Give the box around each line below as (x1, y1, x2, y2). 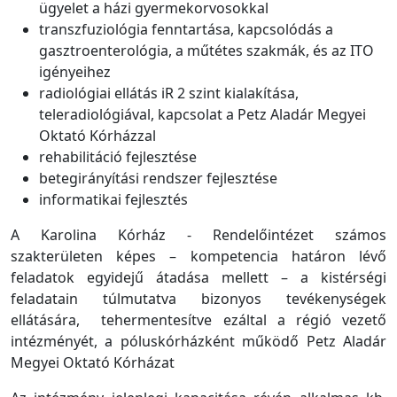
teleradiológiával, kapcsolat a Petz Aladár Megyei (39, 104, 366, 124)
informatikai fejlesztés (39, 189, 188, 209)
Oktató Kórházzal (39, 125, 156, 145)
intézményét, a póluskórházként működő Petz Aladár (11, 331, 386, 351)
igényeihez (39, 61, 111, 82)
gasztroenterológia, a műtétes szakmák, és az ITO (39, 40, 374, 60)
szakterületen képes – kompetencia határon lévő (11, 245, 386, 266)
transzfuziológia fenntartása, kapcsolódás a (39, 19, 333, 39)
